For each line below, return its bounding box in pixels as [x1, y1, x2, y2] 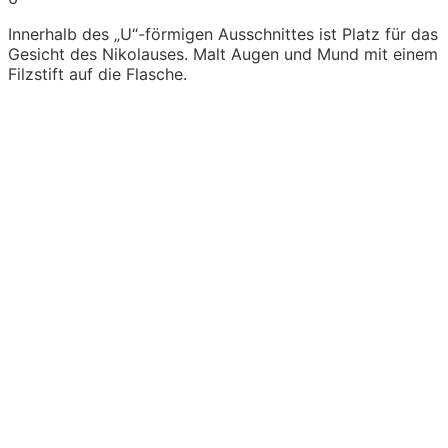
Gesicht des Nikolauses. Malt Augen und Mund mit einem [8, 44, 438, 65]
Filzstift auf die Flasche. [8, 64, 187, 85]
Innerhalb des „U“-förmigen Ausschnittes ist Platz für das [8, 24, 438, 45]
